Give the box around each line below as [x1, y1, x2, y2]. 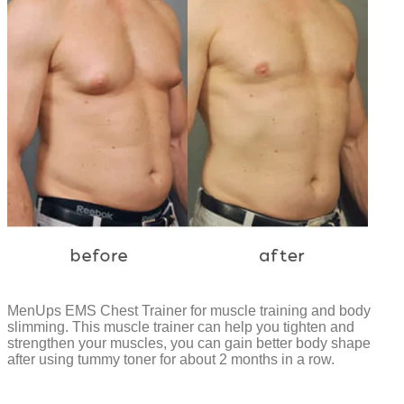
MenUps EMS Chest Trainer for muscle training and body [7, 302, 371, 318]
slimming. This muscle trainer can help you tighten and [7, 318, 354, 335]
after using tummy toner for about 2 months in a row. [7, 351, 335, 367]
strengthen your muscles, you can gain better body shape [7, 335, 371, 351]
